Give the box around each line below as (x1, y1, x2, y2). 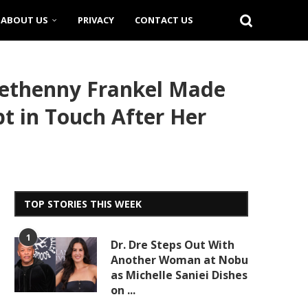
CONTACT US (135, 14, 193, 26)
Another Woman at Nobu (111, 252, 248, 267)
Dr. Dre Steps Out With (111, 237, 234, 252)
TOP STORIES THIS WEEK (24, 197, 142, 210)
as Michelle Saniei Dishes (111, 267, 247, 283)
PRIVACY (78, 14, 114, 26)
